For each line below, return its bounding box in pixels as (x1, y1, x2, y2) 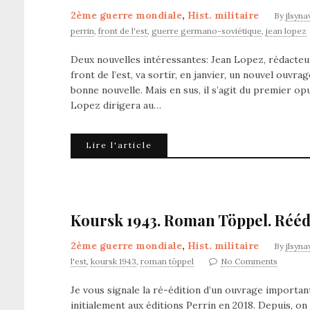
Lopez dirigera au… (71, 99, 161, 111)
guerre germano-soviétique (152, 26, 262, 36)
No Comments (221, 256, 277, 266)
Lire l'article (86, 140, 152, 150)
